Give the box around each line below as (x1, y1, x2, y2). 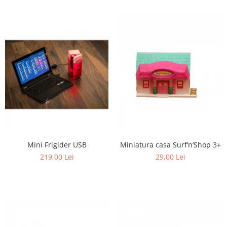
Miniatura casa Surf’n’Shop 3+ (120, 140, 221, 150)
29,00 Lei (155, 152, 185, 162)
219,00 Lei (40, 152, 74, 162)
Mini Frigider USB (27, 140, 87, 150)
